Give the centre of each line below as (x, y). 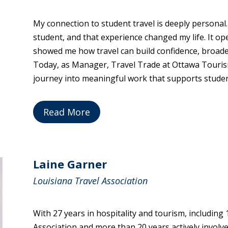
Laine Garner (70, 164)
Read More (66, 112)
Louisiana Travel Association (90, 181)
